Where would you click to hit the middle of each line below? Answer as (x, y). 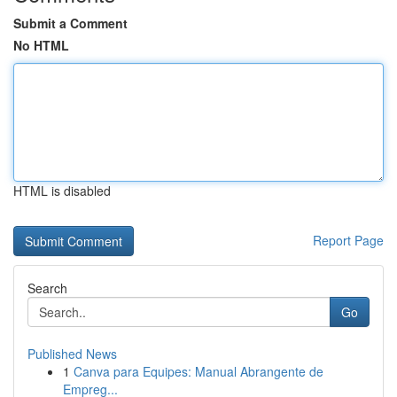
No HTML (41, 45)
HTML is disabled (62, 191)
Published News (72, 354)
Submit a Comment (70, 23)
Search (47, 288)
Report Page (348, 240)
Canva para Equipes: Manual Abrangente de (198, 371)
